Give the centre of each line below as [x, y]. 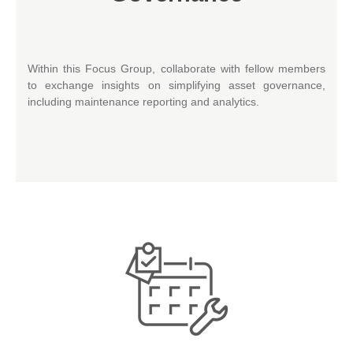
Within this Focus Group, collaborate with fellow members [176, 68]
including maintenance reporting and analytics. [143, 101]
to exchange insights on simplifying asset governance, [176, 85]
